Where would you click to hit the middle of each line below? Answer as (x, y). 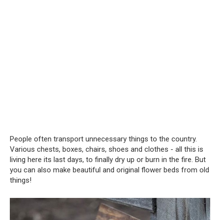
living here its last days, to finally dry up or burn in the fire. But (108, 160)
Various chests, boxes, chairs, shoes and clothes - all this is (107, 150)
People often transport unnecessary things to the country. (103, 139)
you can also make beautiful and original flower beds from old (110, 170)
